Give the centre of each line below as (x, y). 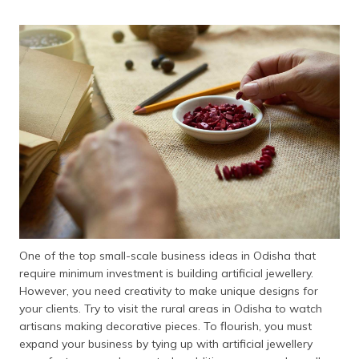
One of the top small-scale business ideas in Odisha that (167, 256)
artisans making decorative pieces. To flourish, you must (165, 327)
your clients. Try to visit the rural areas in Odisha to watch (171, 309)
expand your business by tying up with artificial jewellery (166, 344)
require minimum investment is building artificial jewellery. (166, 274)
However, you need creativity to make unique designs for (169, 291)
